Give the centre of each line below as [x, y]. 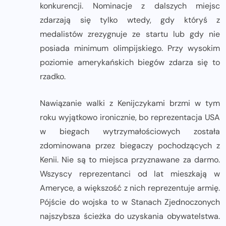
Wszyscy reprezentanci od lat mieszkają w [130, 174]
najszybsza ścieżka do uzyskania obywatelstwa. [130, 216]
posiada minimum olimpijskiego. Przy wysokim [130, 48]
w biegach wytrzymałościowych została [130, 131]
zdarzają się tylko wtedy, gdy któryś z [130, 20]
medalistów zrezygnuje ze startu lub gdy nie [130, 34]
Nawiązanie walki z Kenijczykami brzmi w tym [130, 103]
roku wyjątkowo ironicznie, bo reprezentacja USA [130, 117]
